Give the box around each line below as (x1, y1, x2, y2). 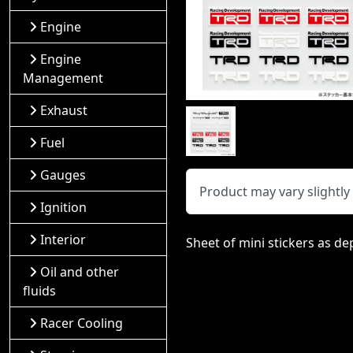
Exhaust (40, 102, 87, 119)
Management (23, 69, 103, 87)
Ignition (40, 199, 87, 216)
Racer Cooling (40, 314, 123, 332)
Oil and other (40, 263, 119, 281)
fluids (23, 282, 56, 299)
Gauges (40, 166, 86, 184)
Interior (40, 231, 86, 248)
